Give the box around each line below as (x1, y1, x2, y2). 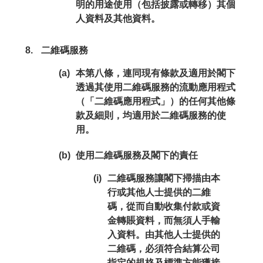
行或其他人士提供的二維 (107, 187, 211, 197)
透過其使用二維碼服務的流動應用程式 (75, 82, 235, 92)
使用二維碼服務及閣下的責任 (75, 150, 198, 160)
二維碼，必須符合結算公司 (107, 244, 220, 254)
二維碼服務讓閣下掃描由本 (107, 173, 220, 183)
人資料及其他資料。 (75, 14, 160, 23)
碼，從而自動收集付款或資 (107, 201, 220, 211)
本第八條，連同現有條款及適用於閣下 (75, 68, 235, 78)
